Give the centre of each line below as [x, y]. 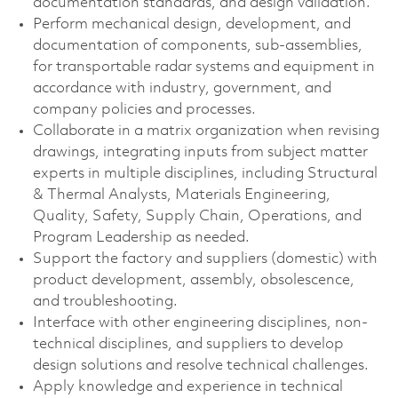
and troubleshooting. [105, 301]
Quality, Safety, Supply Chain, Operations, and [197, 216]
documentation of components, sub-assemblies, [197, 45]
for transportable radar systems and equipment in [203, 67]
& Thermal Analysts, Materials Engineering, [181, 195]
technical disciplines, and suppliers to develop [188, 344]
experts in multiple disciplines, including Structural [205, 173]
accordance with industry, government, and [182, 88]
